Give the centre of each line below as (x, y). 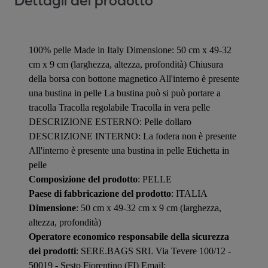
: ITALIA (189, 193)
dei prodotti (52, 251)
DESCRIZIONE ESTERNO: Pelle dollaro (110, 121)
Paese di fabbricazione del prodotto (100, 193)
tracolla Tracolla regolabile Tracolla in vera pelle (119, 107)
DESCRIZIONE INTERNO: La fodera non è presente (133, 136)
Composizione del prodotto (83, 179)
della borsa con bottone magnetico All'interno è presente (134, 78)
